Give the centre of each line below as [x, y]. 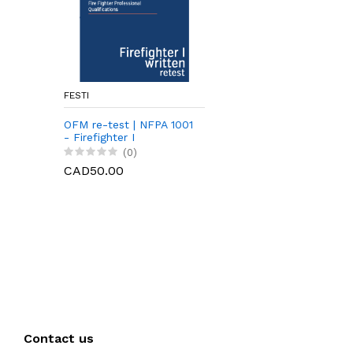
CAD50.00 [94, 171]
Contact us [59, 339]
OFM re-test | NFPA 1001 [128, 124]
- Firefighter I [99, 137]
